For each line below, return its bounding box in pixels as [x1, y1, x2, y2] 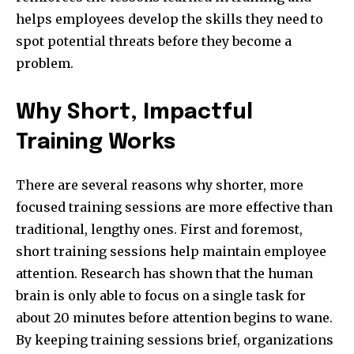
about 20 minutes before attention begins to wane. [16, 310, 333, 326]
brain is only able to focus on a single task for [16, 288, 306, 304]
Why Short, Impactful [16, 102, 253, 124]
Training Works [16, 132, 175, 154]
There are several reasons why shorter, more [16, 177, 303, 194]
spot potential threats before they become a [16, 33, 292, 50]
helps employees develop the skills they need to [16, 11, 323, 28]
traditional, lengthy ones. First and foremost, [16, 221, 303, 238]
